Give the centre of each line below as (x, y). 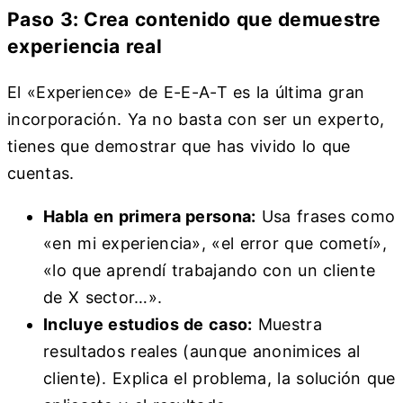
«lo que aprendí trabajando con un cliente (210, 271)
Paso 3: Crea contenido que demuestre (194, 20)
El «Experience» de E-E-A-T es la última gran (186, 93)
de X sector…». (103, 298)
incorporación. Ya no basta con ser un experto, (196, 120)
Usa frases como (326, 217)
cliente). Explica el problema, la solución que (219, 379)
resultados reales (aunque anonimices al (202, 352)
